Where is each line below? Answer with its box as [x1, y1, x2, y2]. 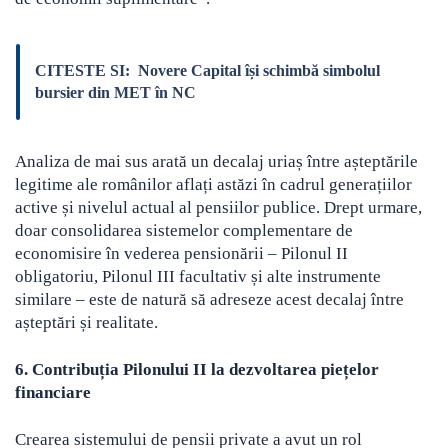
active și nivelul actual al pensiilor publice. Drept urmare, [15, 198, 422, 218]
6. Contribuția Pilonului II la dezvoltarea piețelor [15, 360, 379, 380]
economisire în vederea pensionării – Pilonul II [15, 244, 348, 264]
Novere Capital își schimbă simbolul [138, 62, 380, 80]
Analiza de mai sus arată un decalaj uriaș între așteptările [15, 152, 418, 172]
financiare [15, 383, 91, 403]
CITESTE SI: [35, 62, 130, 80]
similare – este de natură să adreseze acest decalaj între [15, 290, 404, 310]
